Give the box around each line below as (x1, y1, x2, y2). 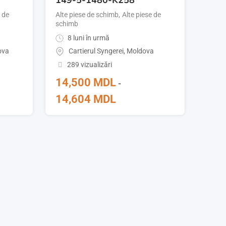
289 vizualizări (67, 61, 112, 69)
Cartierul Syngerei (69, 47, 124, 55)
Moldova (127, 47, 154, 55)
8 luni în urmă (66, 33, 110, 42)
